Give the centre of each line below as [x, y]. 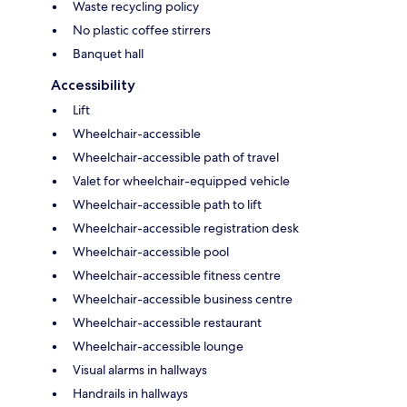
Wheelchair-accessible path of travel [176, 157]
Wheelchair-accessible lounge [158, 346]
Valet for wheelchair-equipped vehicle [181, 180]
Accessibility [93, 84]
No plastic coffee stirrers [142, 30]
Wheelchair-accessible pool [151, 251]
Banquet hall [108, 53]
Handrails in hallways [130, 393]
